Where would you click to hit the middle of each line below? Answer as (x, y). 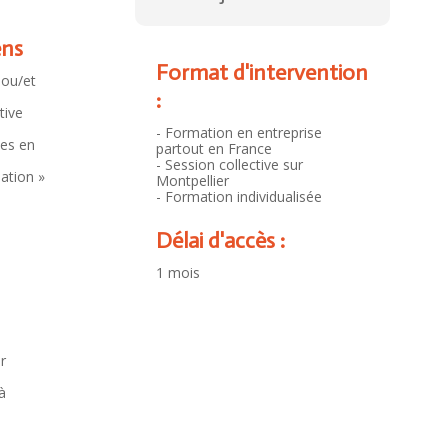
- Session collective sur (229, 165)
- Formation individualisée (238, 197)
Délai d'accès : (220, 241)
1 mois (177, 273)
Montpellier (192, 181)
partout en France (213, 149)
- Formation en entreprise (238, 133)
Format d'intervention (261, 73)
